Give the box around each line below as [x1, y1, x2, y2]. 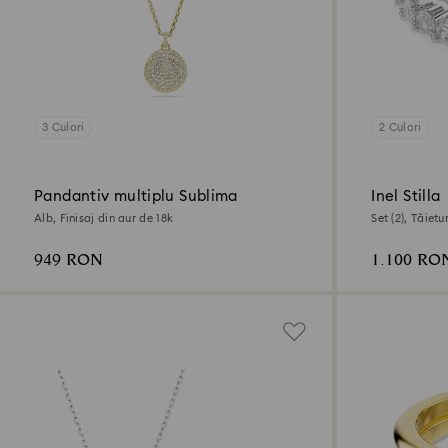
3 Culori [42, 121, 85, 133]
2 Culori [379, 121, 422, 133]
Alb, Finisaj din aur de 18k [34, 212, 174, 224]
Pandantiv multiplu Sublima [34, 188, 238, 204]
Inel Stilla [371, 188, 441, 204]
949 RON [34, 247, 103, 273]
